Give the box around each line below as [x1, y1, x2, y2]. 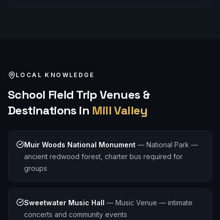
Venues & [97, 87, 150, 102]
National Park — [146, 140, 198, 149]
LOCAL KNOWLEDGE [16, 71, 94, 79]
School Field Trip [8, 87, 97, 102]
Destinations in [8, 103, 89, 118]
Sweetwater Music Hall [24, 198, 105, 207]
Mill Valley [92, 103, 148, 118]
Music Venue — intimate [115, 198, 192, 207]
